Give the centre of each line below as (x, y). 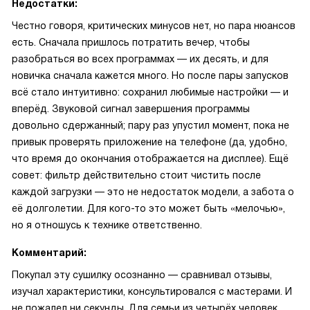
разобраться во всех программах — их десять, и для (140, 59)
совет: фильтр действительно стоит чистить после (136, 175)
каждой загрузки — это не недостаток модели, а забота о (153, 192)
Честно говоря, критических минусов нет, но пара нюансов (154, 26)
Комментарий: (49, 253)
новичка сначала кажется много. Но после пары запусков (150, 75)
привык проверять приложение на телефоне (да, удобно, (149, 142)
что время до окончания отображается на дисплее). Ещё (150, 158)
